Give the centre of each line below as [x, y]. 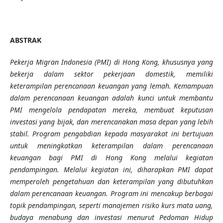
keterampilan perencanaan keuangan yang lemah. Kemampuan [111, 86]
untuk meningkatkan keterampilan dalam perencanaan [111, 146]
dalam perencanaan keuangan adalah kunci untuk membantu [111, 98]
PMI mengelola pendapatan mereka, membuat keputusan [111, 110]
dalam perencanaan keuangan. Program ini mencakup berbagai [111, 194]
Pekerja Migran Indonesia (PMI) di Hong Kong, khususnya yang [111, 62]
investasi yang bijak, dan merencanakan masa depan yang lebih [111, 122]
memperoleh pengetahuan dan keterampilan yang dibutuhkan [111, 182]
